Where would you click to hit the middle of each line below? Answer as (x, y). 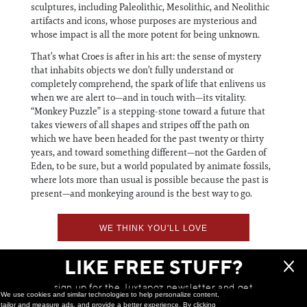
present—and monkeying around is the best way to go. (142, 193)
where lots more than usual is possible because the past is (150, 180)
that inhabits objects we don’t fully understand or (132, 70)
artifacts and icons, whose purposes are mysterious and (144, 21)
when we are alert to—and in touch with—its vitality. (138, 97)
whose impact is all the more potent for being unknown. (145, 34)
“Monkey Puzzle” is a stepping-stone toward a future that (148, 111)
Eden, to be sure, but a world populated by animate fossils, (151, 166)
